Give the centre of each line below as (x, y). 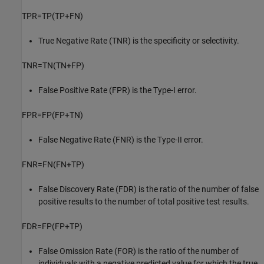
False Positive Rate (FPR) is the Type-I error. (118, 90)
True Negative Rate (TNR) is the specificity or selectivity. (139, 41)
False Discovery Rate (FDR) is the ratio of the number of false (148, 189)
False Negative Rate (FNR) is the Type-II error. (121, 140)
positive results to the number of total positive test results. (144, 202)
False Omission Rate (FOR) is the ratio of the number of (138, 251)
